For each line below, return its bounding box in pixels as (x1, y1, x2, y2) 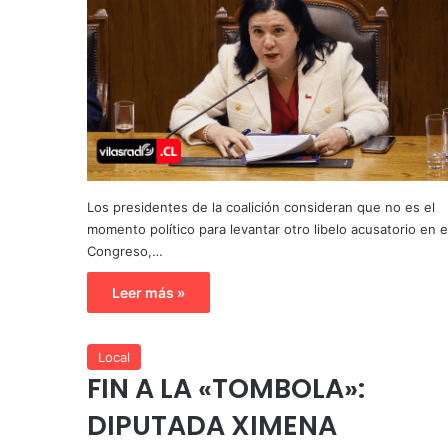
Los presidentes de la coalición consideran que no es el (87, 198, 435, 215)
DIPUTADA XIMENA (87, 406, 337, 444)
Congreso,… (87, 242, 163, 259)
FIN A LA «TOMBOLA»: (87, 369, 365, 407)
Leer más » (112, 283, 185, 301)
